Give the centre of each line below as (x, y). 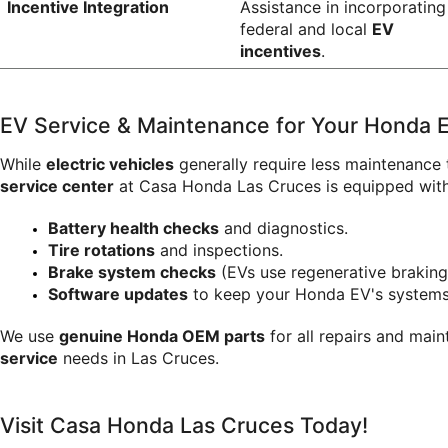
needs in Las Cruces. (138, 357)
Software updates (118, 293)
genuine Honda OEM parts (162, 335)
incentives (280, 51)
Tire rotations (101, 249)
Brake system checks (132, 271)
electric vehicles (110, 163)
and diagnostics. (283, 227)
